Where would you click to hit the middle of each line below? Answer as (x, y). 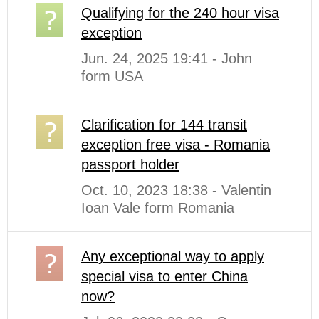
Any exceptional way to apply (173, 256)
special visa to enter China (164, 276)
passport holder (130, 164)
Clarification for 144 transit (164, 124)
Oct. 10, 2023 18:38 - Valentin (176, 190)
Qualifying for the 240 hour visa (180, 12)
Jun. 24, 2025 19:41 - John (167, 58)
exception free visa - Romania (176, 144)
